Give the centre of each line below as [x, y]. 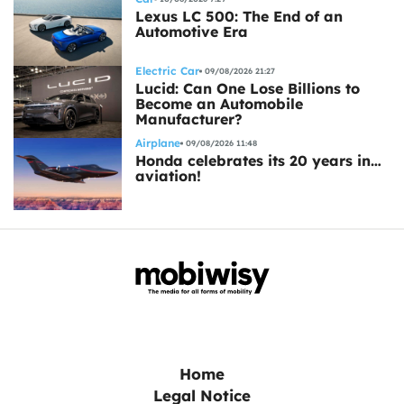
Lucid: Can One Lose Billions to [248, 88]
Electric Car [167, 70]
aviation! [168, 175]
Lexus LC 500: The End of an [239, 16]
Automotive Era [192, 31]
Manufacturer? [189, 119]
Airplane [158, 142]
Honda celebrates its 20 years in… [258, 160]
